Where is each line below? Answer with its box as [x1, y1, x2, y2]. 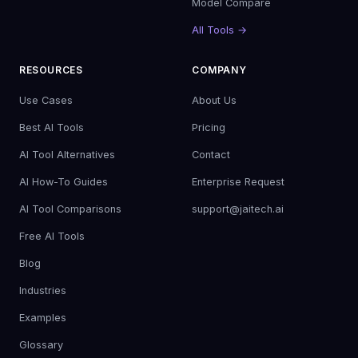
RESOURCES [19, 63, 83, 76]
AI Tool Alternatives [19, 148, 115, 161]
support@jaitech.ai [192, 202, 284, 215]
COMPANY [192, 63, 247, 76]
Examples [19, 311, 66, 324]
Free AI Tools [19, 229, 85, 242]
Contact [192, 148, 230, 161]
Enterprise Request [192, 175, 284, 188]
